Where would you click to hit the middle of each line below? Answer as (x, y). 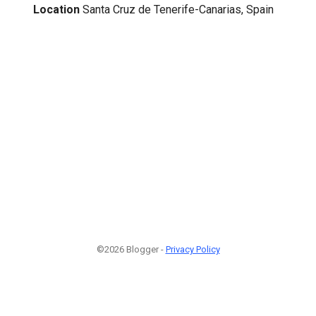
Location (56, 9)
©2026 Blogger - (131, 249)
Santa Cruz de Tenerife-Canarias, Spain (178, 9)
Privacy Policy (193, 249)
